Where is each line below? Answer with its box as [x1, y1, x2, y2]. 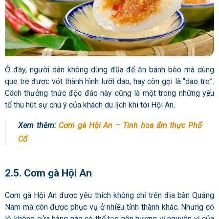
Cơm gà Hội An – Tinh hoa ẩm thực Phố [59, 120, 202, 130]
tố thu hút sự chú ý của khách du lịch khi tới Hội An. [5, 100, 175, 109]
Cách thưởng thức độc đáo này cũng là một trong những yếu [5, 88, 214, 98]
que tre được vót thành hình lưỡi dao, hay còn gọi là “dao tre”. [5, 76, 214, 86]
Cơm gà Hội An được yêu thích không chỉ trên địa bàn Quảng [5, 191, 214, 200]
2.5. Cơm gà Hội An [5, 167, 92, 179]
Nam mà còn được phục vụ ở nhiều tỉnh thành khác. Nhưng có [5, 202, 214, 212]
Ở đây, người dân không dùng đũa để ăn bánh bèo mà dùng [5, 65, 214, 74]
